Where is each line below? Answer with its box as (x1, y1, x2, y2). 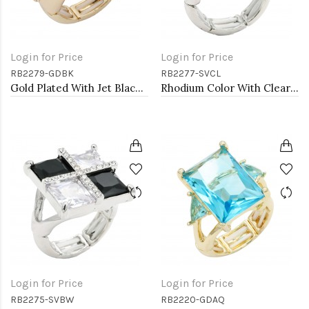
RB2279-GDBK (10, 68, 74, 79)
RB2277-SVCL (161, 68, 221, 79)
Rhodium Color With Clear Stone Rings (290, 81, 299, 94)
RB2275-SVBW (10, 294, 74, 306)
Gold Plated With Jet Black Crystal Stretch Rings (135, 81, 143, 94)
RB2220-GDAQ (161, 294, 225, 306)
